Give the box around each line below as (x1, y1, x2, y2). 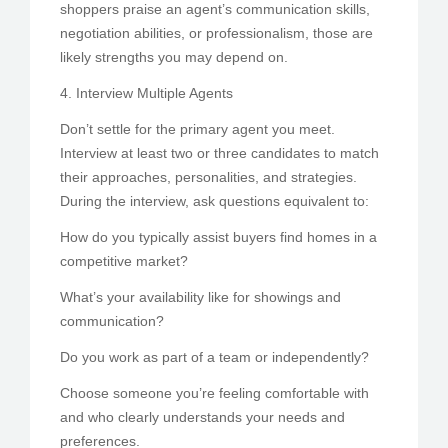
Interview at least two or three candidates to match (60, 144, 379, 161)
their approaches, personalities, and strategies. (60, 168, 357, 185)
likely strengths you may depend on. (60, 48, 288, 65)
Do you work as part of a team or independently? (60, 348, 369, 365)
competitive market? (60, 252, 188, 269)
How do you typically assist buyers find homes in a (60, 228, 377, 245)
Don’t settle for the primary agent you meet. (60, 120, 335, 137)
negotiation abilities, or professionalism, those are (60, 24, 373, 41)
